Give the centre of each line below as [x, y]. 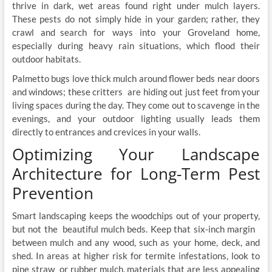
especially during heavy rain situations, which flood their [136, 46]
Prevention [53, 193]
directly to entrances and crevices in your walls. [107, 132]
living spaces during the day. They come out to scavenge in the [136, 105]
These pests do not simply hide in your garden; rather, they [136, 19]
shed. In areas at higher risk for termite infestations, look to [136, 256]
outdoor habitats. [47, 59]
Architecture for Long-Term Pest [136, 174]
